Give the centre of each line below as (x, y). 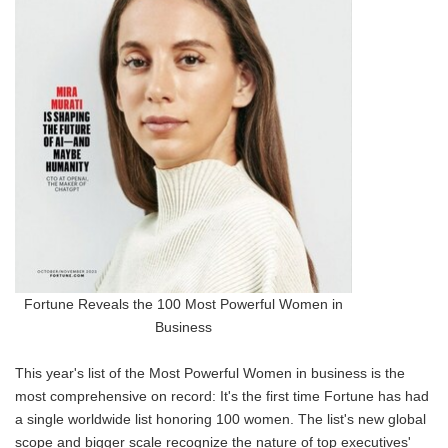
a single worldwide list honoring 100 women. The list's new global (220, 419)
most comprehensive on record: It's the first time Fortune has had (222, 396)
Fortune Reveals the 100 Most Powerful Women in (183, 304)
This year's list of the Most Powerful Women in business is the (210, 373)
